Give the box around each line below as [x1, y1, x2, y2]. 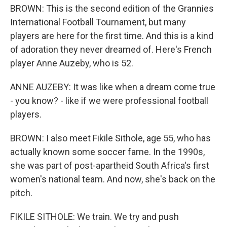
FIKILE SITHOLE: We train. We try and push [10, 211, 179, 222]
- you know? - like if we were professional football [10, 95, 208, 106]
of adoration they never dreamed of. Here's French [10, 44, 212, 55]
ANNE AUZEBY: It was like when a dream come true [10, 81, 215, 92]
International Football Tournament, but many [10, 16, 186, 27]
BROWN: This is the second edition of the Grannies [10, 3, 214, 14]
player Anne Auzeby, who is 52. [10, 57, 133, 68]
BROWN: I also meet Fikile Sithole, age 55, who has [10, 132, 211, 143]
